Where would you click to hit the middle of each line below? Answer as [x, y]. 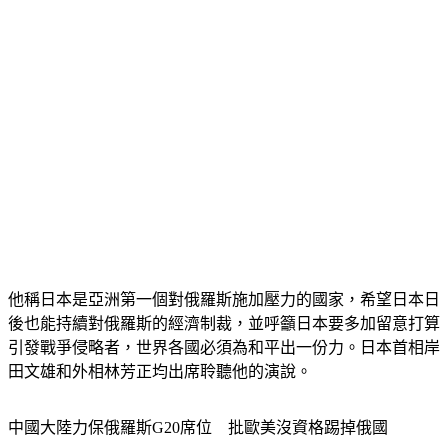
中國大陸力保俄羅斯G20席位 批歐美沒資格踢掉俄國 [198, 428]
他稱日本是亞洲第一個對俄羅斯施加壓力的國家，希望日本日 [224, 300]
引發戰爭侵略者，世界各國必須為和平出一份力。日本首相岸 [224, 348]
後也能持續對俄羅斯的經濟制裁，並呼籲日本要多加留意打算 [224, 324]
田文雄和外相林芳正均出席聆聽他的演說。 [160, 372]
